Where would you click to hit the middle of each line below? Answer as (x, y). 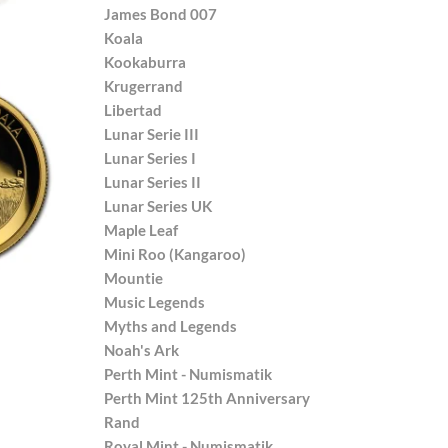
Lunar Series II (152, 181)
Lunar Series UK (157, 205)
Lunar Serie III (151, 133)
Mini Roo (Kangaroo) (174, 253)
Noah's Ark (141, 349)
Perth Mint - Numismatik (187, 373)
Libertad (132, 109)
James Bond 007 (160, 13)
